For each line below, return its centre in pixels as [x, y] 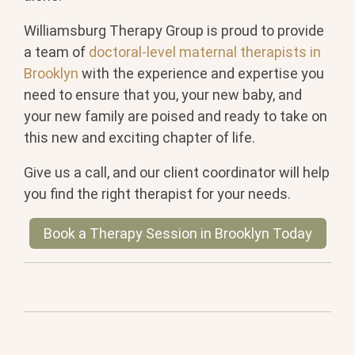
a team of [56, 52]
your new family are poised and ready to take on [176, 116]
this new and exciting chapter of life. [139, 138]
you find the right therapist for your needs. [157, 194]
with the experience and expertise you [201, 74]
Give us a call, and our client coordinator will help [177, 173]
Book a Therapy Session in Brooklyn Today [177, 234]
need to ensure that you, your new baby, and [163, 95]
